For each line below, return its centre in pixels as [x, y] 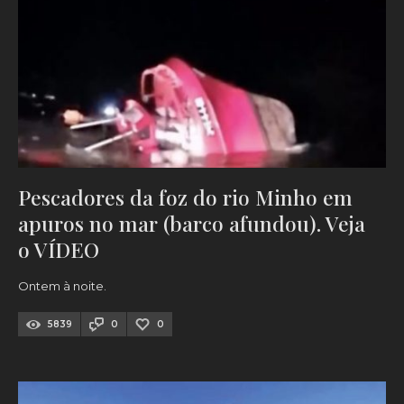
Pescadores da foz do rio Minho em [185, 197]
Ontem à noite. [62, 286]
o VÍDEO [59, 250]
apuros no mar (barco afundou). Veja [192, 224]
